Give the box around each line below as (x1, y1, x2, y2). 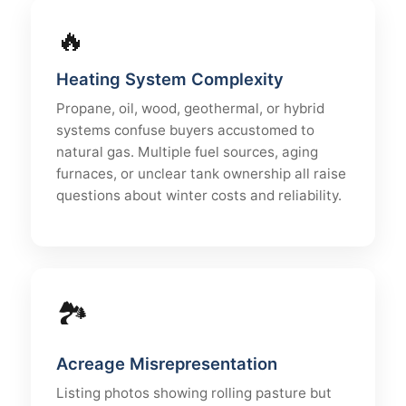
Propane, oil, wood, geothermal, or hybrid (56, 100, 324, 117)
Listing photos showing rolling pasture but (56, 384, 332, 401)
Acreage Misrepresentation (56, 353, 277, 373)
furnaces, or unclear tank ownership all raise (56, 165, 346, 182)
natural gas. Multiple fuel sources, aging (56, 143, 318, 160)
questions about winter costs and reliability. (56, 187, 342, 204)
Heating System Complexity (56, 69, 284, 89)
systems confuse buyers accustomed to (56, 121, 314, 139)
